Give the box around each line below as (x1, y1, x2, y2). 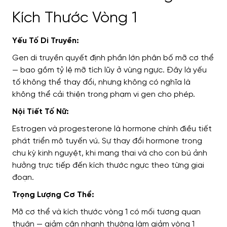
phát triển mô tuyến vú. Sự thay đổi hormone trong (12, 137, 202, 146)
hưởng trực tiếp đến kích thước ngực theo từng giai (12, 161, 204, 170)
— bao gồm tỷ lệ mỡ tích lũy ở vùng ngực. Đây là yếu (12, 66, 207, 75)
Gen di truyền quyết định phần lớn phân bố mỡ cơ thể (12, 54, 214, 63)
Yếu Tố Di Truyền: (12, 36, 79, 46)
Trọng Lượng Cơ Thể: (12, 191, 94, 200)
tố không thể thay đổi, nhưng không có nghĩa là (12, 78, 191, 87)
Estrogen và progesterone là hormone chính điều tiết (12, 125, 212, 134)
